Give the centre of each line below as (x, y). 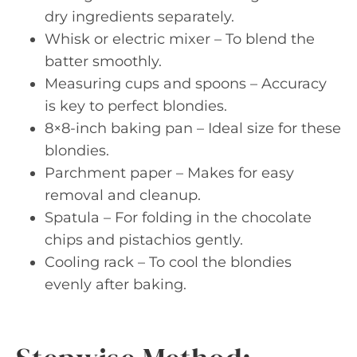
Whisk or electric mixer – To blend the (180, 39)
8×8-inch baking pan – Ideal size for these (193, 128)
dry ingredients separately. (139, 17)
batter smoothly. (103, 61)
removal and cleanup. (123, 195)
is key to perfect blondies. (136, 106)
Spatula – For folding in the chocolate (178, 218)
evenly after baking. (116, 284)
